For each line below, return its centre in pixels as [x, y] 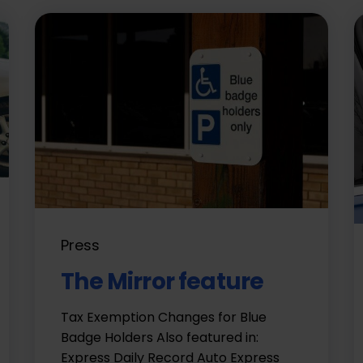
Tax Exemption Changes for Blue [164, 317]
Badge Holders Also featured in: [160, 337]
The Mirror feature [162, 281]
